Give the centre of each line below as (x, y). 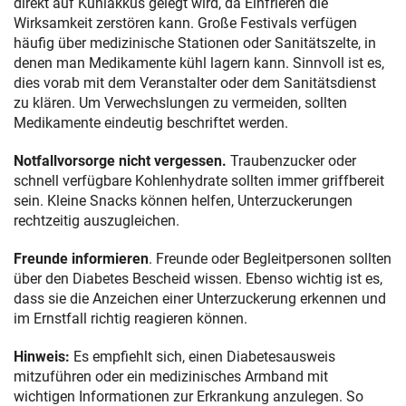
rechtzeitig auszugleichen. (97, 221)
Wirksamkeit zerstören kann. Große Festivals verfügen (185, 24)
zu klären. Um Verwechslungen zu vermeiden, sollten (180, 103)
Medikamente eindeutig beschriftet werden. (151, 123)
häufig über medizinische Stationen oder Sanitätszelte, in (195, 43)
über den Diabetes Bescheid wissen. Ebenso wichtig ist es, (198, 279)
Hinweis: (43, 357)
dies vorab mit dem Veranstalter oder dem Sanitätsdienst (195, 83)
